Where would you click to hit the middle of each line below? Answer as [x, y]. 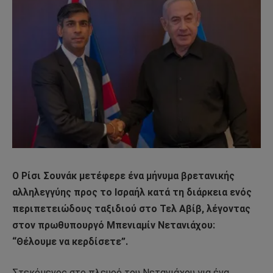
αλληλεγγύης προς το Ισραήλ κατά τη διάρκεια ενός [132, 192]
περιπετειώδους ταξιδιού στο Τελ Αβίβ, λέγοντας [131, 208]
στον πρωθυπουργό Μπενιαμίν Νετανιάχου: [114, 225]
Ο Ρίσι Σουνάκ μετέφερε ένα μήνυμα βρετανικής [123, 175]
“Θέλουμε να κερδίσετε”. [70, 241]
